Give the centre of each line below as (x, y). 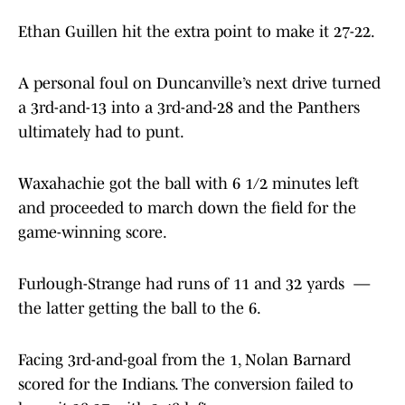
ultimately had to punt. (101, 132)
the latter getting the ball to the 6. (140, 309)
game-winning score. (93, 233)
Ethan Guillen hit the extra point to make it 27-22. (197, 32)
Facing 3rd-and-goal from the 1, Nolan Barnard (184, 360)
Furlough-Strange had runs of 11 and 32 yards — (194, 284)
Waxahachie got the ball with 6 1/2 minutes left (188, 184)
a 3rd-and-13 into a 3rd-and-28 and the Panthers (189, 108)
